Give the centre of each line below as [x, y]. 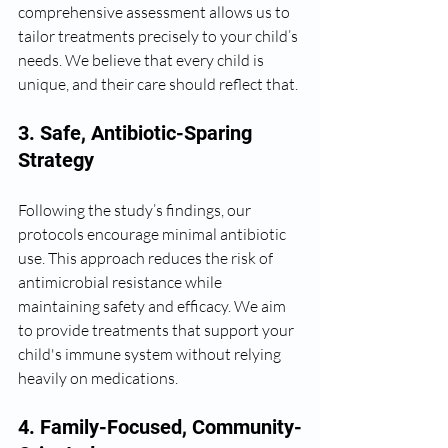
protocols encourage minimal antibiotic [153, 234]
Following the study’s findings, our [136, 210]
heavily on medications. [98, 378]
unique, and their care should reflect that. [158, 84]
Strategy [56, 160]
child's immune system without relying [151, 354]
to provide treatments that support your [157, 330]
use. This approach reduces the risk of [147, 258]
